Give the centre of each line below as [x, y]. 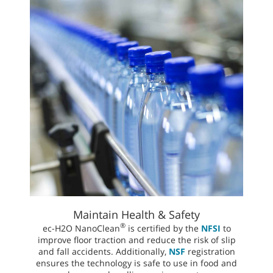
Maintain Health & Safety [136, 214]
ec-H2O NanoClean [81, 228]
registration [210, 251]
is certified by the [163, 228]
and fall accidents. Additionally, [103, 251]
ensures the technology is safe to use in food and [136, 263]
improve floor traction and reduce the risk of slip [136, 239]
